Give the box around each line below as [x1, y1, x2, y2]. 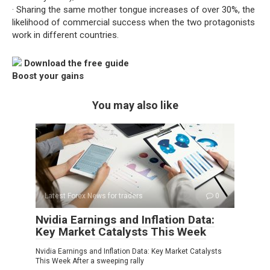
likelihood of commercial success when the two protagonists [12, 17, 255, 28]
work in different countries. [12, 30, 119, 40]
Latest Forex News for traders [45, 192, 143, 200]
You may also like [92, 99, 178, 111]
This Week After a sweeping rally [36, 257, 144, 265]
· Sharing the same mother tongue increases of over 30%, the [12, 4, 255, 15]
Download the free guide [24, 58, 129, 69]
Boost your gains [12, 71, 84, 81]
